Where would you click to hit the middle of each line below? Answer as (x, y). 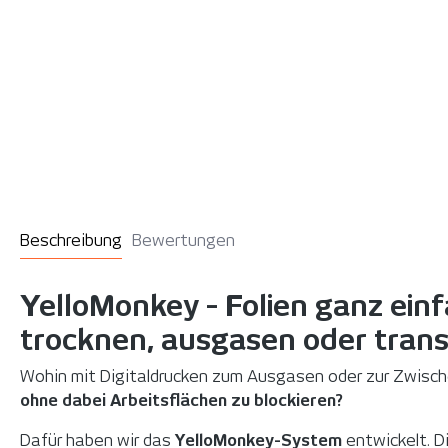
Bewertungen (183, 240)
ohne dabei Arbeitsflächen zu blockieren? (181, 400)
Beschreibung (71, 240)
